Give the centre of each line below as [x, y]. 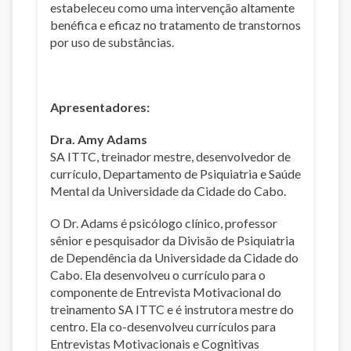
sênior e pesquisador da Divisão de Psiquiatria [172, 240]
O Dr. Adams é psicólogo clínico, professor [164, 223]
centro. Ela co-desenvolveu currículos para [163, 326]
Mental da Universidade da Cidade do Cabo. [169, 190]
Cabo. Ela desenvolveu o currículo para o [158, 275]
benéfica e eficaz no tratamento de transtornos [175, 25]
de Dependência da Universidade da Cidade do [174, 257]
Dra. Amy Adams [99, 139]
